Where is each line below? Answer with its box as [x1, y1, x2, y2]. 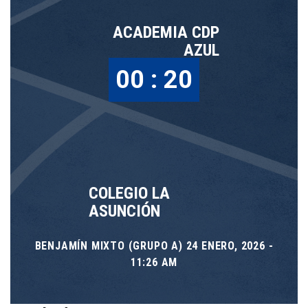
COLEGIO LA [89, 184, 170, 203]
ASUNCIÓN [89, 201, 160, 221]
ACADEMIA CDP [113, 23, 219, 42]
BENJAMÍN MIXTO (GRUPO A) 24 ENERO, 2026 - [34, 239, 274, 252]
